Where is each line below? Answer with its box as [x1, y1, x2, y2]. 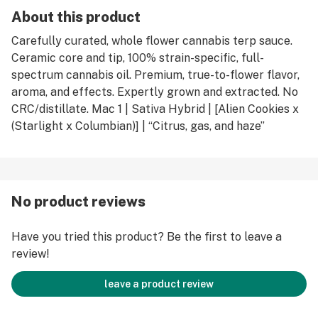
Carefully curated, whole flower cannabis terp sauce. [11, 34, 292, 48]
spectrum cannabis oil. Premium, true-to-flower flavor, [11, 68, 300, 82]
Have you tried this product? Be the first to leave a [11, 230, 282, 243]
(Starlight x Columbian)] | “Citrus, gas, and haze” [11, 119, 265, 133]
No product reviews [11, 193, 146, 210]
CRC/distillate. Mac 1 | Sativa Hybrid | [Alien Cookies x [11, 102, 299, 116]
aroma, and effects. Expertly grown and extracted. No [11, 85, 298, 99]
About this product [11, 9, 141, 26]
